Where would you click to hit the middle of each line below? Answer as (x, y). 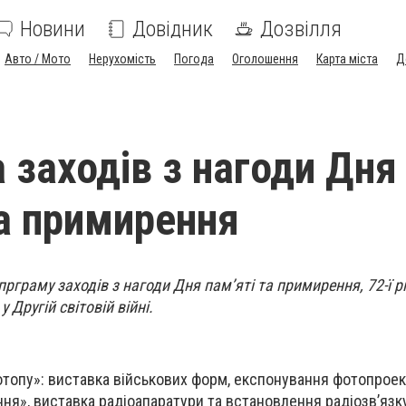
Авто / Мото (38, 59)
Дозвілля (301, 29)
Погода (194, 59)
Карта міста (347, 59)
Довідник (173, 29)
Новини (53, 29)
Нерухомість (122, 59)
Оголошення (265, 59)
